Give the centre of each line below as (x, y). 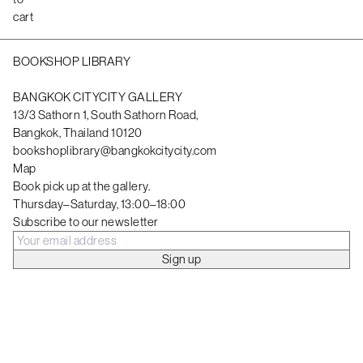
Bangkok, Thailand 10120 (78, 133)
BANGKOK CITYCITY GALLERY (98, 97)
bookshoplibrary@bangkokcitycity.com (115, 151)
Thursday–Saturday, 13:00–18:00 (99, 204)
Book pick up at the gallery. (81, 186)
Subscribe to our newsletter (86, 222)
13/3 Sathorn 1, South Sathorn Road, (106, 115)
